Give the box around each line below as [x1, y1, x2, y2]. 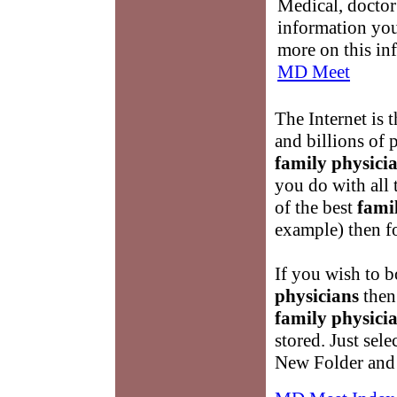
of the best [275, 196, 357, 218]
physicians [275, 284, 359, 307]
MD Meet [277, 60, 350, 82]
